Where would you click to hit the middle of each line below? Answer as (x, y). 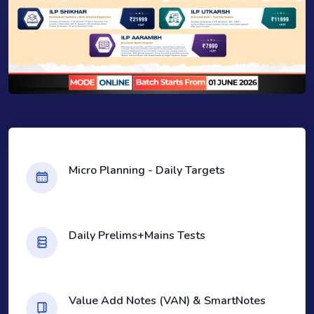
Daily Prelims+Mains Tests (137, 236)
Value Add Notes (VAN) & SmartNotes (167, 301)
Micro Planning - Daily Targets (147, 171)
